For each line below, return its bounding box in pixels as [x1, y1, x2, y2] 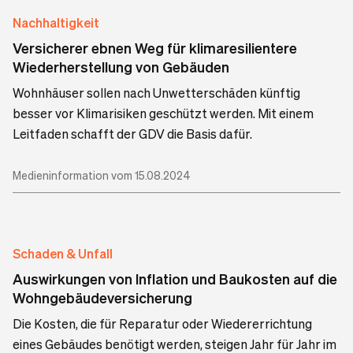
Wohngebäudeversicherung [13, 288, 192, 307]
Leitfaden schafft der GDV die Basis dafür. [13, 124, 252, 142]
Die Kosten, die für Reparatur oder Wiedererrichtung [13, 314, 312, 332]
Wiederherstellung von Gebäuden [13, 57, 229, 76]
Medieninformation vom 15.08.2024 [13, 167, 191, 182]
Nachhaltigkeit [13, 13, 99, 31]
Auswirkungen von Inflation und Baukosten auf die [13, 269, 337, 288]
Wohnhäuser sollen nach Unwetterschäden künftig [13, 84, 300, 101]
